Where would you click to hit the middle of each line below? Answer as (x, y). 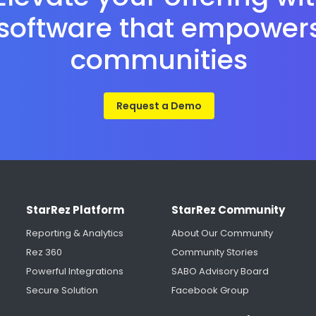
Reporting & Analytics (74, 233)
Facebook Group (210, 291)
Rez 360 (44, 253)
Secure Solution (62, 291)
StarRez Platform (75, 210)
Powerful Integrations (74, 272)
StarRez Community (228, 210)
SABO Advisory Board (220, 272)
